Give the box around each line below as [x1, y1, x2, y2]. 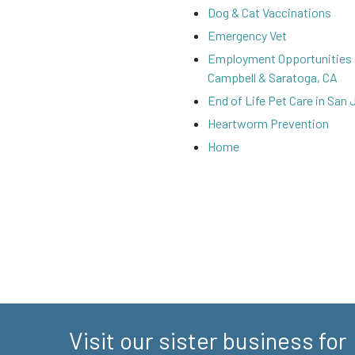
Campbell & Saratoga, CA [208, 70, 338, 85]
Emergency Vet [208, 28, 287, 43]
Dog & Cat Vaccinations [208, 5, 331, 20]
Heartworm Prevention [208, 116, 329, 131]
